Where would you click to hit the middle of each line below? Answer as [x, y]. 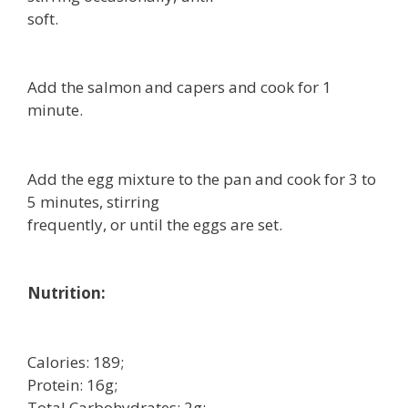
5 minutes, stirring [93, 201]
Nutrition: [66, 293]
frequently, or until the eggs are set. [155, 224]
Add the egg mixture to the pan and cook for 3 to [202, 178]
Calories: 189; [76, 362]
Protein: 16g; [72, 384]
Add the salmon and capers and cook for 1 [179, 87]
